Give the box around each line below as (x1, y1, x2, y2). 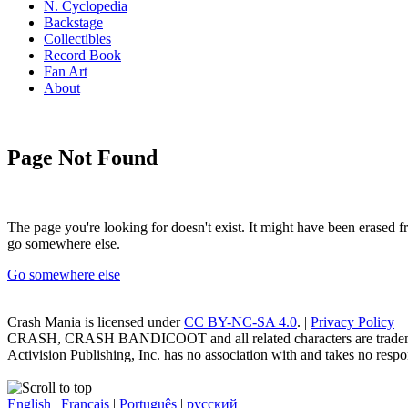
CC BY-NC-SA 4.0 (184, 313, 297, 330)
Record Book (44, 47, 121, 63)
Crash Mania (7, 313, 81, 330)
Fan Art (44, 64, 87, 79)
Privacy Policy (311, 313, 394, 330)
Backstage (44, 15, 103, 30)
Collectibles (44, 31, 111, 46)
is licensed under (81, 313, 184, 330)
